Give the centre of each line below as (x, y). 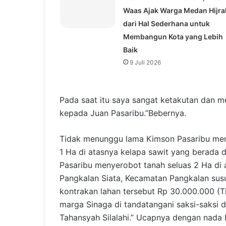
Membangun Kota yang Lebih (173, 37)
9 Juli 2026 (145, 63)
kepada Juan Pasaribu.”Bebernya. (123, 113)
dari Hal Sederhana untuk (166, 24)
